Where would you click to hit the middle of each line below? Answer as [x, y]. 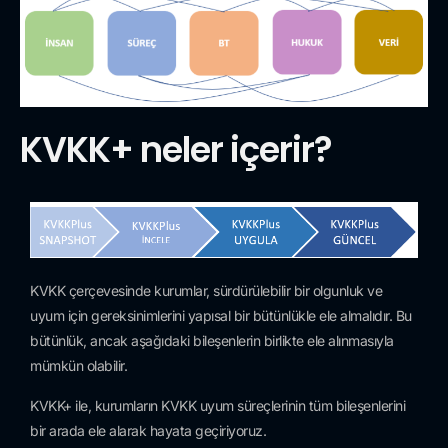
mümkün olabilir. [78, 366]
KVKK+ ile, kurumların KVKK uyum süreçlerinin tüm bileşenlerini [217, 405]
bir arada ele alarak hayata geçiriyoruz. [148, 430]
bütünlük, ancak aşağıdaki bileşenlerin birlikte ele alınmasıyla [212, 341]
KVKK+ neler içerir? [176, 150]
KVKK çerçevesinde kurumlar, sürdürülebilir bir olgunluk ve [206, 291]
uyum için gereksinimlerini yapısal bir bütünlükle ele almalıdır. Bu [221, 316]
